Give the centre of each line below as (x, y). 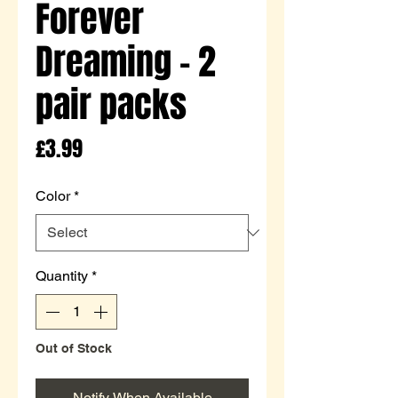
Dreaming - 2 (126, 61)
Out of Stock (74, 348)
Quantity (62, 275)
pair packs (111, 104)
